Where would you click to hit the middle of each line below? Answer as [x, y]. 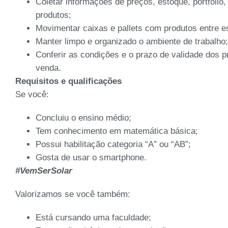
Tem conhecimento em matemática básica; [117, 131]
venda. [48, 68]
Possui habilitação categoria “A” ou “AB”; [113, 144]
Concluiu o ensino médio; [83, 118]
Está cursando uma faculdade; [93, 217]
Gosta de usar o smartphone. [91, 157]
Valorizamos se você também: [73, 194]
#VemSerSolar [44, 170]
